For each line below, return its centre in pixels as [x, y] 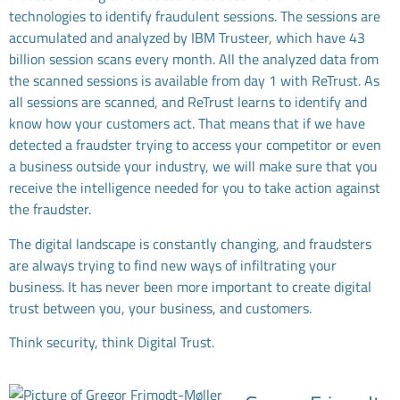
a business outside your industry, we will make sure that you [193, 167]
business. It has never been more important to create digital [190, 286]
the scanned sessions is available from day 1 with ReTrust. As [194, 81]
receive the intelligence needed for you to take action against [195, 188]
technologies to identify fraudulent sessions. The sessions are [195, 17]
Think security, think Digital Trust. [112, 342]
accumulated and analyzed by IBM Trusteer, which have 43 [187, 38]
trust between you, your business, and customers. [160, 308]
